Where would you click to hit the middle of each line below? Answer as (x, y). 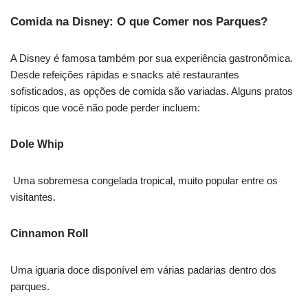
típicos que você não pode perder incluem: (105, 108)
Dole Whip (37, 144)
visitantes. (33, 197)
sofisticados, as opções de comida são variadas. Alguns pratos (152, 91)
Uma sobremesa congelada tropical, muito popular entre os (144, 181)
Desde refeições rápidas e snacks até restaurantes (125, 75)
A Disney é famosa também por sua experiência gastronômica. (152, 58)
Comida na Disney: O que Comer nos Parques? (139, 22)
